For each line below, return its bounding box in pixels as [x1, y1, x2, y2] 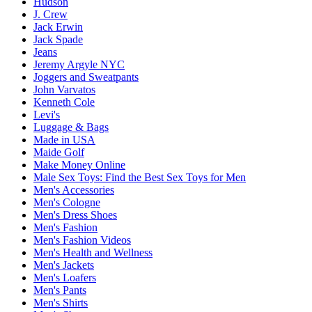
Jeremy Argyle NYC [33, 58, 125, 70]
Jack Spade [33, 33, 83, 45]
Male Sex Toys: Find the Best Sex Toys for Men [33, 171, 246, 183]
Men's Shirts [33, 296, 88, 309]
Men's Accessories [33, 183, 114, 196]
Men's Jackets [33, 258, 94, 271]
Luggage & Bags [33, 120, 109, 133]
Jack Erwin [33, 20, 83, 33]
